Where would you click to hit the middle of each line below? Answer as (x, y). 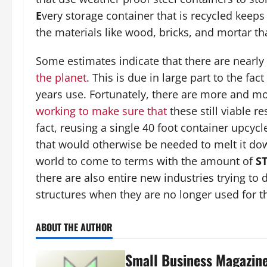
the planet (61, 77)
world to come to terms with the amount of (146, 161)
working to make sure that (101, 111)
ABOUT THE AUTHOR (74, 227)
